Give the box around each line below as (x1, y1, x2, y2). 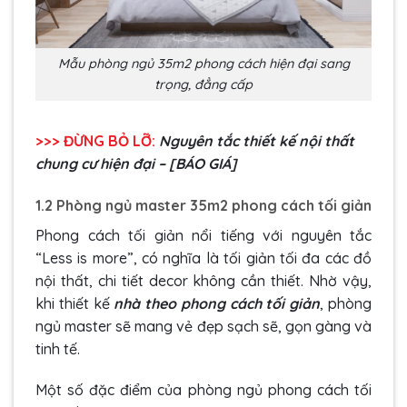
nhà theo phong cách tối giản (114, 293, 321, 313)
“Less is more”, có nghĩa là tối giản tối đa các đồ (35, 248, 372, 267)
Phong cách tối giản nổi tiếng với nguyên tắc (35, 225, 372, 244)
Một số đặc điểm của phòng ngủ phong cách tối (35, 381, 372, 400)
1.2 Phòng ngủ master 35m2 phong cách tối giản (35, 195, 372, 214)
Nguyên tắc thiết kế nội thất (159, 131, 354, 150)
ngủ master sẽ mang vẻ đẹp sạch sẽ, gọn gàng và (35, 316, 372, 335)
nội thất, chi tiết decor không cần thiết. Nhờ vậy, (35, 271, 372, 290)
